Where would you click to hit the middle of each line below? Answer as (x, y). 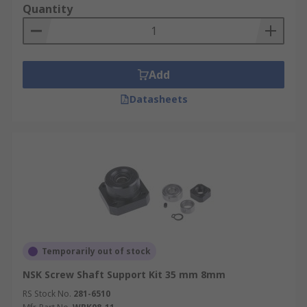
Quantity (48, 9)
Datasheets (158, 99)
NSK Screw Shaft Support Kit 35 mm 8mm (124, 274)
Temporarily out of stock (96, 251)
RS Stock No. (47, 294)
